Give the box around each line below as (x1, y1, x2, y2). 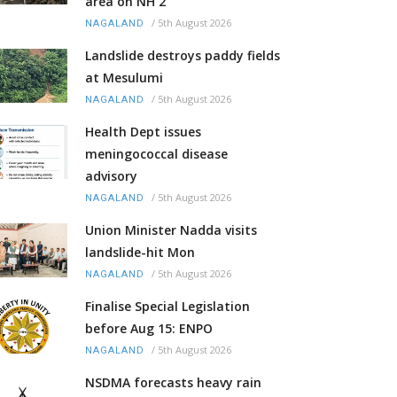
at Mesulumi (85, 68, 163, 86)
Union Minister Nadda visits (85, 221, 257, 238)
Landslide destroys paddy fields (85, 46, 280, 64)
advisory (85, 167, 137, 184)
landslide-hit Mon (85, 243, 195, 261)
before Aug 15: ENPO (85, 319, 213, 337)
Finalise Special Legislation (85, 297, 250, 315)
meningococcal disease (85, 144, 228, 162)
